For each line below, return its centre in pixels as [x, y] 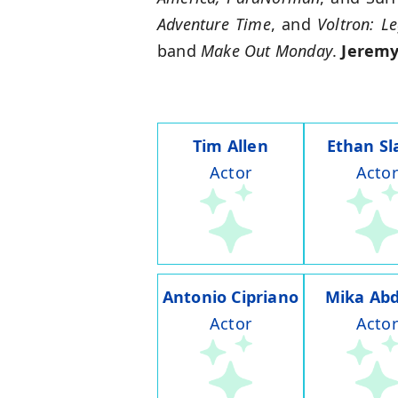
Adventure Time [214, 24]
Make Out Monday [267, 51]
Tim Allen [231, 146]
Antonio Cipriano [231, 297]
